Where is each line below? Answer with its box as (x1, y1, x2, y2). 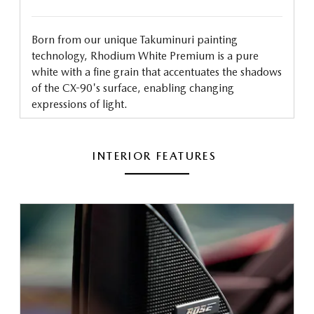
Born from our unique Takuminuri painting (32, 33, 238, 47)
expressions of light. (32, 97, 128, 111)
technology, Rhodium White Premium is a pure (32, 49, 259, 63)
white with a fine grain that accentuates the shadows (32, 65, 282, 79)
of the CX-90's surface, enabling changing (32, 81, 234, 95)
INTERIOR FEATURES (93, 149, 221, 163)
